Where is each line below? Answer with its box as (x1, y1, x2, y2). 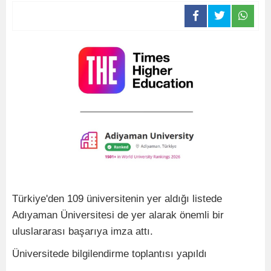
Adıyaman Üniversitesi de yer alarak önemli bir (12, 209, 224, 221)
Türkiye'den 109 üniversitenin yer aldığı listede (12, 192, 222, 204)
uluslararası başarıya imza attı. (12, 225, 153, 237)
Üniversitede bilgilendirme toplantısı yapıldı (12, 247, 207, 260)
